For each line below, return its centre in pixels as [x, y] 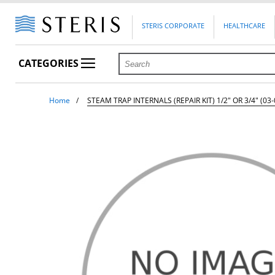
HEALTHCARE [245, 26]
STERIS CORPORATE [173, 26]
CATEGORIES [50, 64]
